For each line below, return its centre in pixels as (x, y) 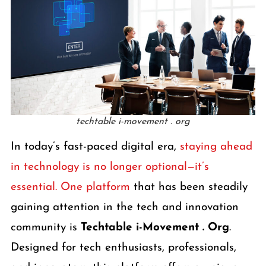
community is (45, 227)
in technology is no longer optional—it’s (110, 167)
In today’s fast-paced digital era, (95, 147)
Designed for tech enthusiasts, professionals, (123, 248)
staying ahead (216, 147)
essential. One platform (72, 187)
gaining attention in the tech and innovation (124, 207)
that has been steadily (190, 187)
